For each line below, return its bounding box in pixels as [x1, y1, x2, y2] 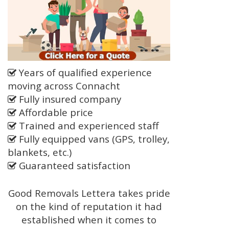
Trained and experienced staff [16, 119, 159, 132]
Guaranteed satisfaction [16, 159, 130, 172]
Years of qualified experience [16, 66, 152, 79]
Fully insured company [16, 93, 121, 106]
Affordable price [16, 106, 93, 119]
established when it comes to [21, 213, 156, 226]
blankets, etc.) [8, 146, 72, 159]
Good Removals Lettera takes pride [8, 187, 170, 200]
